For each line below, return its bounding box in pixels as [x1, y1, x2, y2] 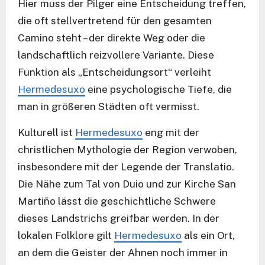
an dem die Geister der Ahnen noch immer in [18, 247, 228, 259]
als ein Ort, [182, 230, 235, 242]
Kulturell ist [18, 127, 75, 139]
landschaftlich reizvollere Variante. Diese [18, 49, 214, 62]
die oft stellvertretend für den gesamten [18, 15, 212, 27]
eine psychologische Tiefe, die [85, 83, 232, 96]
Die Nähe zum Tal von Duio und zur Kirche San [18, 178, 236, 190]
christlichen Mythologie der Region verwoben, [18, 144, 237, 156]
